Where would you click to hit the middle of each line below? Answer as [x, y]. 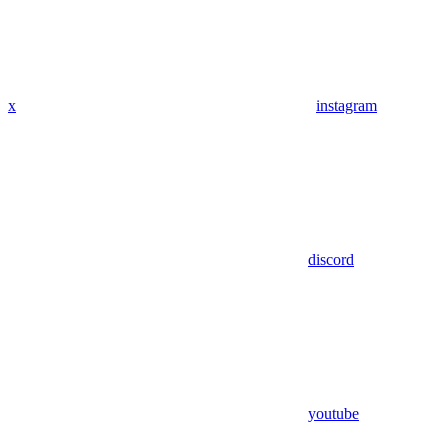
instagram [346, 106]
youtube [333, 414]
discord [331, 260]
